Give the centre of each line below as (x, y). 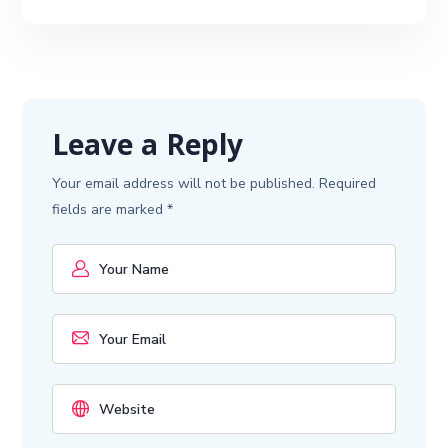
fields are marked (110, 210)
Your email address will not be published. (184, 184)
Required (348, 184)
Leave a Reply (148, 149)
